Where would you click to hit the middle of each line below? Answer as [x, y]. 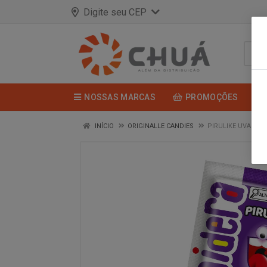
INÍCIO [103, 126]
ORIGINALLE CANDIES [161, 126]
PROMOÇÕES [212, 97]
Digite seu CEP [115, 12]
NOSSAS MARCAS [120, 97]
